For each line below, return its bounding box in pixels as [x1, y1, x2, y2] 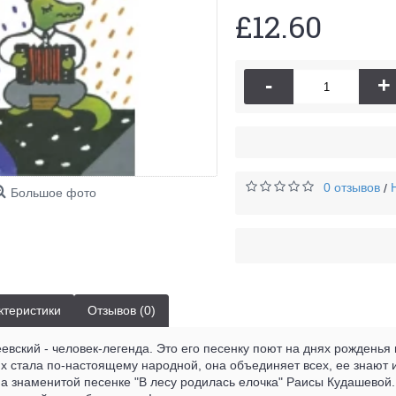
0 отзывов [324, 180, 380, 194]
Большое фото [10, 186, 96, 200]
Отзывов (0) [88, 303, 156, 317]
